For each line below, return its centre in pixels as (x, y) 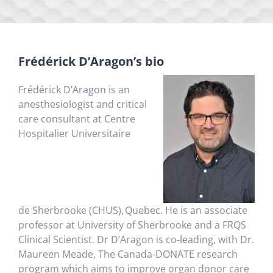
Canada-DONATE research (176, 254)
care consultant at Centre (77, 119)
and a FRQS (219, 225)
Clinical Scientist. (58, 240)
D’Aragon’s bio (121, 61)
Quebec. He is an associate (186, 211)
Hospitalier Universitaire (74, 133)
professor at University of (78, 225)
